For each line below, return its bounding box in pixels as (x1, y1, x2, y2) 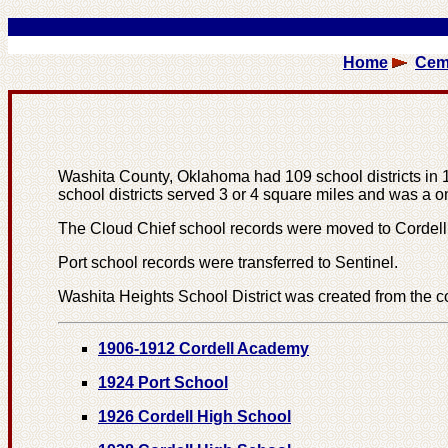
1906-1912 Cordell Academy (98, 340, 309, 357)
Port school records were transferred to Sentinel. (58, 254, 398, 271)
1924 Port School (98, 374, 228, 391)
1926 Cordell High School (98, 408, 291, 425)
